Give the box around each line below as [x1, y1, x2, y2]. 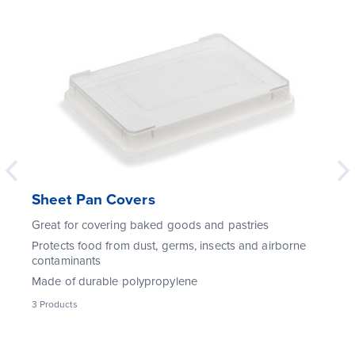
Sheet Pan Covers [32, 191, 155, 209]
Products [37, 299, 78, 311]
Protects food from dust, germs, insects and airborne [32, 239, 307, 254]
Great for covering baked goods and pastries [32, 218, 269, 233]
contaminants [32, 254, 101, 269]
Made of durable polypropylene [32, 274, 197, 289]
